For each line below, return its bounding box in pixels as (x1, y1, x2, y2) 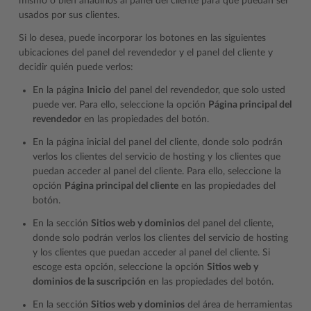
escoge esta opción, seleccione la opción (33, 262, 207, 272)
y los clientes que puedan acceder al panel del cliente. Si (33, 247, 270, 258)
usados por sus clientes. (19, 10, 119, 20)
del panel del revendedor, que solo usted (111, 85, 285, 95)
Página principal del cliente (65, 180, 178, 191)
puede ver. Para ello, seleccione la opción (33, 99, 208, 110)
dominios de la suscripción (33, 276, 146, 287)
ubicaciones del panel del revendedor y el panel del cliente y (19, 47, 273, 58)
